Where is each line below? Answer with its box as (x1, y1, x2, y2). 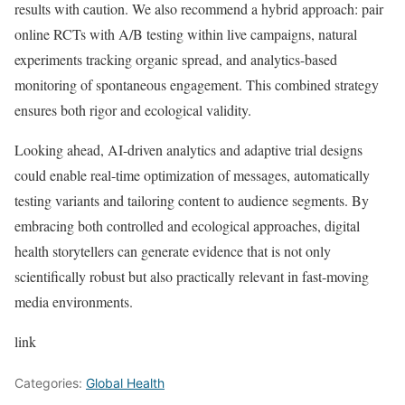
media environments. (14, 292, 133, 312)
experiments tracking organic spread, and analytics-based (14, 50, 337, 70)
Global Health (86, 375, 165, 391)
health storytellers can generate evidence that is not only (14, 241, 331, 261)
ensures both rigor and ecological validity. (14, 100, 251, 120)
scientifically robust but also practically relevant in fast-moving (14, 267, 369, 287)
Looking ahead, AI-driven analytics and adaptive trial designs (14, 140, 363, 160)
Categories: (14, 375, 86, 391)
